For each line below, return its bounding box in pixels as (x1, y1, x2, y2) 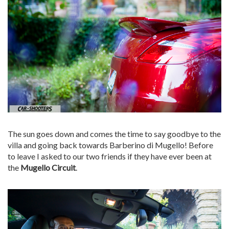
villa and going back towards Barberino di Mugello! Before (8, 140, 213, 150)
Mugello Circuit (20, 163, 76, 173)
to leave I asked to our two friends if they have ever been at (8, 151, 212, 162)
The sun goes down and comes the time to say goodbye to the (8, 129, 221, 139)
